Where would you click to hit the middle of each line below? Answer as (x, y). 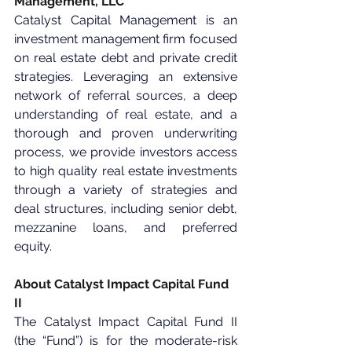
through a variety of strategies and (126, 190)
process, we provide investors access (126, 152)
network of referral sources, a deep (126, 96)
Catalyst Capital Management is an (126, 20)
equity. (33, 247)
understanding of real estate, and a (126, 115)
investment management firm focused (126, 39)
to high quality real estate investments (126, 171)
